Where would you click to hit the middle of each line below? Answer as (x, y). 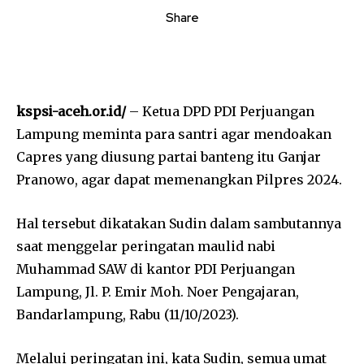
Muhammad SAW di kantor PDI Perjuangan (156, 269)
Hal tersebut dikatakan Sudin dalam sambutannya (179, 224)
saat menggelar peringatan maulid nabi (146, 247)
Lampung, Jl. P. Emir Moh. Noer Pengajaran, (158, 292)
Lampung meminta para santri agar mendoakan (174, 134)
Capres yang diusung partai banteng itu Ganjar (169, 157)
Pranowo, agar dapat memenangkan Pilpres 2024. (179, 180)
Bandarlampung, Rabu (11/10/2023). (128, 315)
